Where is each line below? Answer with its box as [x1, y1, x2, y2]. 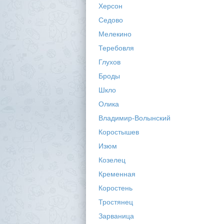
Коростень [98, 184, 132, 192]
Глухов [98, 58, 120, 66]
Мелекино [98, 30, 131, 38]
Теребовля [98, 44, 134, 52]
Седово [98, 16, 123, 24]
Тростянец [98, 198, 133, 206]
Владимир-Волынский [98, 114, 170, 122]
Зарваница [98, 212, 134, 220]
